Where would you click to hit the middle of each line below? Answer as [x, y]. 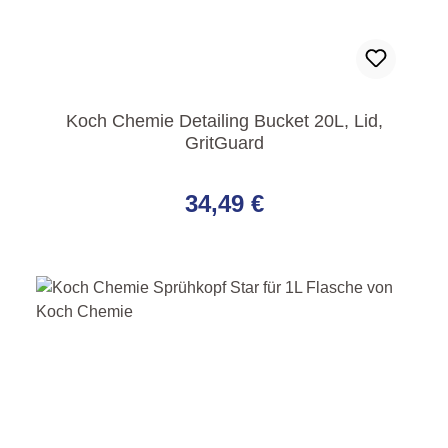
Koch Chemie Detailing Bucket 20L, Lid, [224, 121]
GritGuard [224, 143]
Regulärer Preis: [100, 176]
